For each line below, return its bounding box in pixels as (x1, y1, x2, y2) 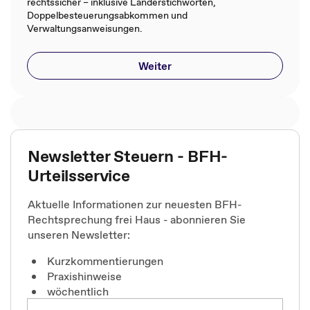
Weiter (138, 58, 172, 73)
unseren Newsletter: (28, 227, 130, 242)
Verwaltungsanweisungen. (27, 21, 143, 35)
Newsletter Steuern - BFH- (28, 145, 228, 167)
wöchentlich (47, 284, 109, 299)
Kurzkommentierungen (47, 253, 163, 268)
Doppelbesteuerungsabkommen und (27, 8, 188, 22)
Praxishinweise (47, 268, 122, 284)
